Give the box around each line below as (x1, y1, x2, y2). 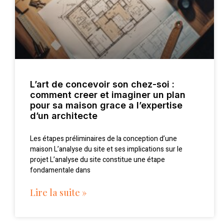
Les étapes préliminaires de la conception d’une (30, 133, 177, 144)
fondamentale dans (30, 165, 90, 176)
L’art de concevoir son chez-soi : (30, 79, 174, 90)
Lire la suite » (30, 186, 86, 199)
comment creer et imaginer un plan (30, 89, 185, 100)
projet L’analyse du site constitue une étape (30, 154, 165, 165)
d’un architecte (30, 110, 97, 121)
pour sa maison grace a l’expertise (30, 100, 182, 111)
